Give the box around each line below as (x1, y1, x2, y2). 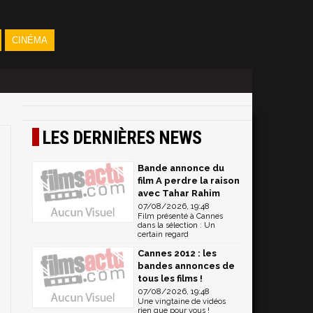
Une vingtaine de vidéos (138, 297, 226, 306)
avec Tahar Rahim (138, 188, 220, 198)
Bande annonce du (138, 163, 224, 173)
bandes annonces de (138, 261, 235, 271)
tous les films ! (138, 273, 203, 284)
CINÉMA (11, 35, 48, 45)
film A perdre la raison (138, 175, 240, 186)
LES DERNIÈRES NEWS (43, 127, 202, 148)
